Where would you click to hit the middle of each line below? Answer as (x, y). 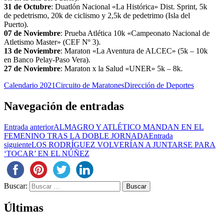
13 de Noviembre (32, 51)
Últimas (24, 207)
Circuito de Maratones (90, 85)
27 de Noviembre (32, 68)
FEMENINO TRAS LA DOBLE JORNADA (76, 136)
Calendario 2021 (30, 85)
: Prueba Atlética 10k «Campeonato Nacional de (135, 33)
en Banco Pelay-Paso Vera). (47, 59)
